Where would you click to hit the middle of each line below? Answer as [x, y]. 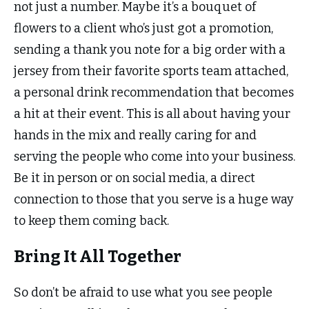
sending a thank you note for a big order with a [150, 50]
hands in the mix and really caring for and [135, 136]
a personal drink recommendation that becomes [154, 93]
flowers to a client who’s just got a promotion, [143, 29]
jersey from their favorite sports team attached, [151, 71]
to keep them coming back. [93, 221]
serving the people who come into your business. [154, 157]
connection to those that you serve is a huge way [154, 200]
